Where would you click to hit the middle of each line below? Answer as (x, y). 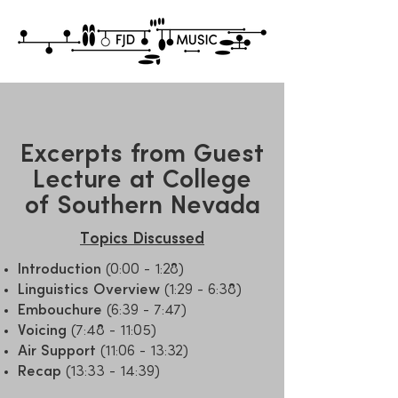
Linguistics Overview (89, 290)
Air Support (57, 351)
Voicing (42, 331)
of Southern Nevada (142, 207)
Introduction (60, 270)
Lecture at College (142, 181)
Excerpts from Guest (142, 155)
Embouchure (60, 310)
